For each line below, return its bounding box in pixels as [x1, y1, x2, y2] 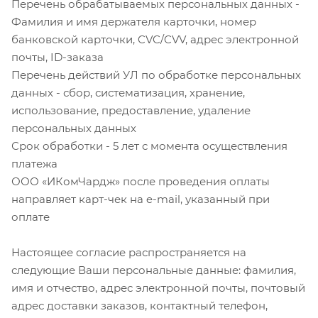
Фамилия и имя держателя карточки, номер [11, 14, 256, 28]
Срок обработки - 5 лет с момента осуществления [11, 138, 287, 153]
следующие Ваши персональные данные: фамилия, [11, 263, 296, 277]
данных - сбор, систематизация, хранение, [11, 85, 245, 99]
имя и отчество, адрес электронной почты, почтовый [11, 280, 305, 295]
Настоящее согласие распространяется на [11, 245, 246, 259]
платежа [11, 156, 57, 170]
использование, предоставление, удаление [11, 103, 251, 117]
